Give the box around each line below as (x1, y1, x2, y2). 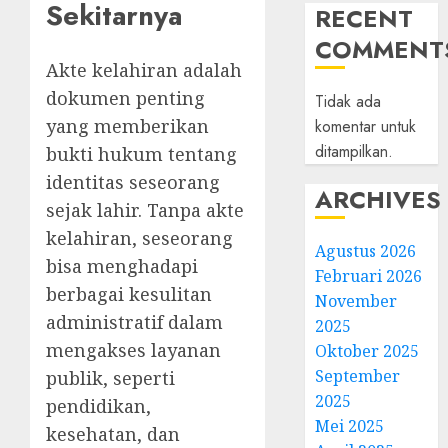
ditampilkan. (315, 140, 394, 163)
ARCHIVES (315, 182, 442, 217)
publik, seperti (46, 365, 175, 390)
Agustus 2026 (315, 240, 417, 262)
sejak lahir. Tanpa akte (46, 197, 244, 222)
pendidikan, (46, 393, 151, 418)
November (315, 290, 398, 312)
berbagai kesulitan (46, 281, 212, 306)
